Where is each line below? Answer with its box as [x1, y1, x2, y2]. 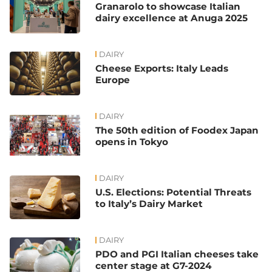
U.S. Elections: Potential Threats [95, 186, 252, 198]
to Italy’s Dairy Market [95, 197, 203, 209]
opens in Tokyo [95, 135, 169, 148]
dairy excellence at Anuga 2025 [95, 12, 248, 24]
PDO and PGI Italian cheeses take [95, 248, 259, 260]
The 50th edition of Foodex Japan [95, 124, 259, 136]
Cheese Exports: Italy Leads [95, 62, 229, 74]
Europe [95, 73, 131, 86]
